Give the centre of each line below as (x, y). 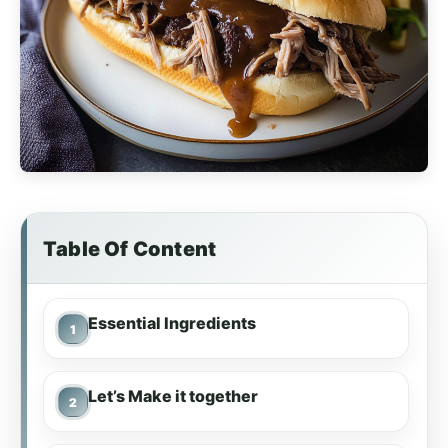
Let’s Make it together (173, 396)
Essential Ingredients (172, 323)
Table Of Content (130, 249)
